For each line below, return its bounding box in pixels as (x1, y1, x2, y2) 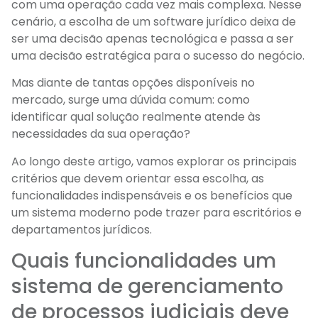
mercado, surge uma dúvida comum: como (11, 92, 250, 109)
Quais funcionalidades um (11, 247, 276, 275)
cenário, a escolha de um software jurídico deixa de (11, 13, 296, 30)
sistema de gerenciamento (11, 273, 283, 301)
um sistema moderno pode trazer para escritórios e (11, 204, 302, 221)
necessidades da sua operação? (11, 126, 190, 143)
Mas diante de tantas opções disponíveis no (11, 75, 255, 92)
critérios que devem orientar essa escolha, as (11, 170, 264, 187)
